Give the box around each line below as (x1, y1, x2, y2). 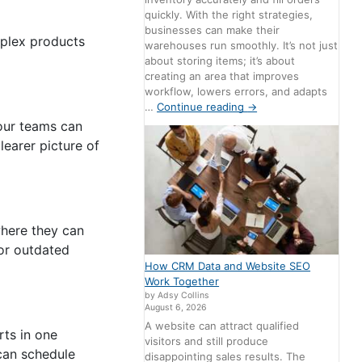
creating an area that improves (145, 69, 300, 82)
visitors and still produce (145, 335, 269, 348)
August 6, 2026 (145, 301, 208, 313)
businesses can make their (145, 23, 280, 36)
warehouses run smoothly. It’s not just (145, 38, 339, 52)
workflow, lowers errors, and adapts (145, 84, 328, 98)
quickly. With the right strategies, (145, 7, 314, 21)
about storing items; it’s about (145, 53, 296, 67)
